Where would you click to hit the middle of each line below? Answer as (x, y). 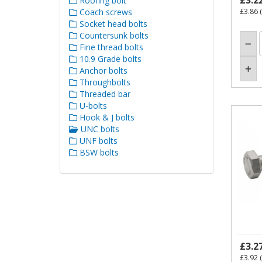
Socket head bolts (112, 23)
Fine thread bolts (110, 47)
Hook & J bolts (106, 117)
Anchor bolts (102, 70)
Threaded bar (104, 94)
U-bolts (92, 105)
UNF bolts (97, 140)
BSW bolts (98, 152)
